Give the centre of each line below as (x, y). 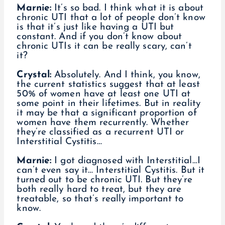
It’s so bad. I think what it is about (127, 9)
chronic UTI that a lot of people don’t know (111, 18)
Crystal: (34, 75)
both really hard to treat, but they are (99, 190)
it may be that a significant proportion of (107, 114)
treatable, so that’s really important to (100, 199)
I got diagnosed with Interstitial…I (127, 161)
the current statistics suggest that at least (108, 85)
